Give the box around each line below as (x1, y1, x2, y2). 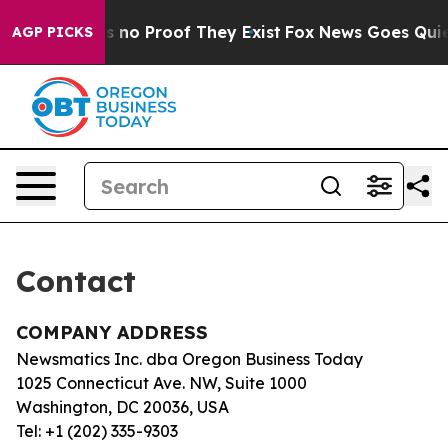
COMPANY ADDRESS (16, 321, 208, 344)
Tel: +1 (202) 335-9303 (16, 421, 178, 441)
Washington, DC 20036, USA (16, 397, 229, 417)
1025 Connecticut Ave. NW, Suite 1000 (16, 373, 307, 393)
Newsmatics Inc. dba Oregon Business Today (16, 349, 363, 369)
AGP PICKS (12, 23, 93, 41)
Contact (16, 262, 136, 300)
